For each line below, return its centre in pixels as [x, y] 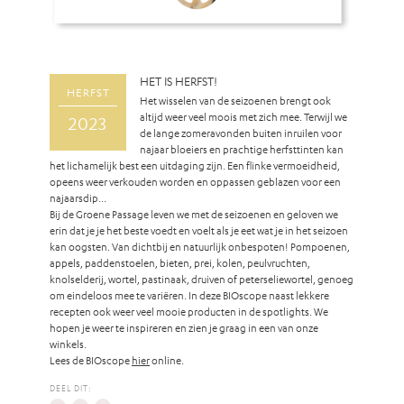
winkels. [68, 343]
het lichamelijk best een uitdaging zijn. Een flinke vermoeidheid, [195, 165]
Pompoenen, [320, 246]
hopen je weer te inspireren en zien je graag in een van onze [184, 327]
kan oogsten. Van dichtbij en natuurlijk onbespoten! [170, 246]
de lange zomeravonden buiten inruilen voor [241, 132]
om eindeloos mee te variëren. [119, 294]
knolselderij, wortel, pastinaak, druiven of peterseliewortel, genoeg [202, 278]
